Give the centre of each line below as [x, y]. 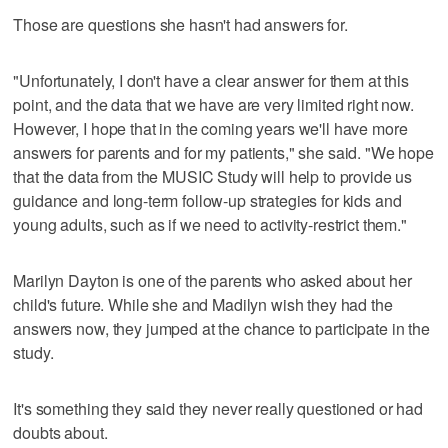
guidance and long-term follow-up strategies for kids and [207, 201]
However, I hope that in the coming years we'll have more [210, 129]
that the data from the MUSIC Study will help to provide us [213, 177]
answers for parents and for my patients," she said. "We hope [223, 153]
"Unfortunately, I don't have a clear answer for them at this [211, 81]
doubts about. [60, 433]
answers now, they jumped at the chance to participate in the [221, 329]
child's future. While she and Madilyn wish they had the [203, 305]
